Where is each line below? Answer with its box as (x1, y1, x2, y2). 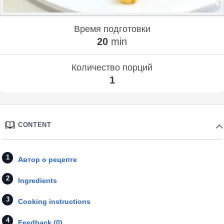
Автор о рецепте (18, 155, 77, 163)
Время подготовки (73, 23, 150, 34)
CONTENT (18, 120, 51, 128)
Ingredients (18, 176, 57, 184)
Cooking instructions (18, 197, 90, 205)
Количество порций (71, 62, 152, 72)
